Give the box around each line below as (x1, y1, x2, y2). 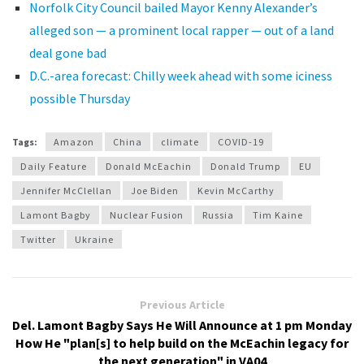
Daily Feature (20, 160, 87, 173)
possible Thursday (28, 90, 130, 106)
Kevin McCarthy (197, 184, 275, 197)
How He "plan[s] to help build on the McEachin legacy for (15, 335, 349, 352)
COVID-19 (218, 136, 264, 149)
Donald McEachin (106, 160, 192, 173)
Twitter (20, 233, 56, 246)
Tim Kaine (253, 209, 303, 222)
